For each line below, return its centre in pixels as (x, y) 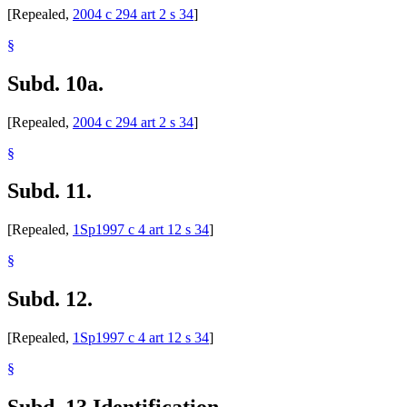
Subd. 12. (50, 299)
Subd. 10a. (55, 83)
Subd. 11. (50, 191)
